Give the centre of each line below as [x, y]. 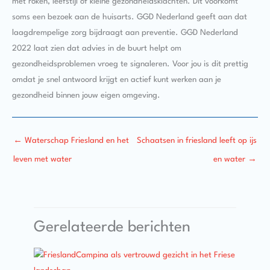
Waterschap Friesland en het [76, 141]
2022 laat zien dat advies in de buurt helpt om [97, 48]
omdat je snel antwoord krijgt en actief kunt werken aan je [117, 80]
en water [231, 160]
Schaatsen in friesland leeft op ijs [197, 141]
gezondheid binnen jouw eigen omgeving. [86, 95]
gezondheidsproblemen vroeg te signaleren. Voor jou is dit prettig [130, 64]
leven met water [42, 160]
